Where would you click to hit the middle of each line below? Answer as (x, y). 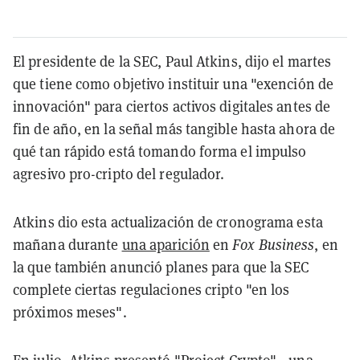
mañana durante (67, 244)
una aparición (166, 244)
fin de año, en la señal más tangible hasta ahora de (174, 129)
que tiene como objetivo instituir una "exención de (174, 84)
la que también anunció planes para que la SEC (161, 267)
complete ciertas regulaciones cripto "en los (151, 289)
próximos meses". (70, 312)
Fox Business (274, 244)
